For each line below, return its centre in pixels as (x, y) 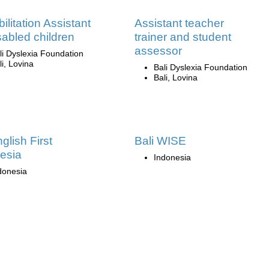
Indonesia (172, 157)
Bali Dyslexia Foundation (201, 67)
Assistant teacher (179, 23)
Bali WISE (160, 141)
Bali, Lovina (176, 77)
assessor (158, 50)
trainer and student (183, 37)
